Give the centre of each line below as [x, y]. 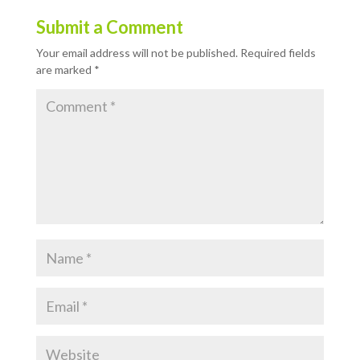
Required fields [278, 53]
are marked [65, 70]
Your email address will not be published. [137, 53]
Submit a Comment [109, 27]
